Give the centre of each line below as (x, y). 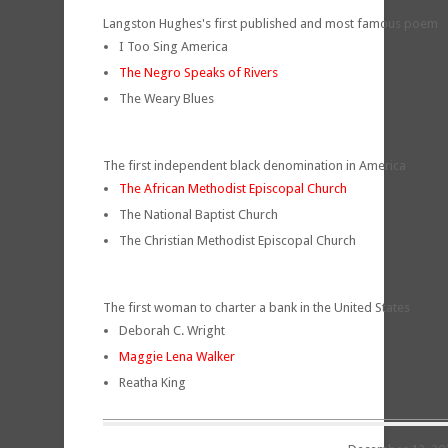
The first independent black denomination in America (254, 165)
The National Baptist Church (198, 214)
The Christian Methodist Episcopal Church (237, 240)
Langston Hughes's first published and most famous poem (270, 23)
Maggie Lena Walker (177, 356)
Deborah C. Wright (172, 330)
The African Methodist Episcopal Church (233, 188)
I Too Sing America (173, 46)
